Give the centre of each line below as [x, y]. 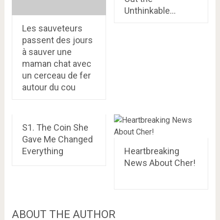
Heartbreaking [151, 151]
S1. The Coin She [55, 127]
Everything [42, 151]
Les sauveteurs [52, 28]
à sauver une [47, 52]
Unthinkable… [150, 11]
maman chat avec [56, 63]
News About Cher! [160, 163]
